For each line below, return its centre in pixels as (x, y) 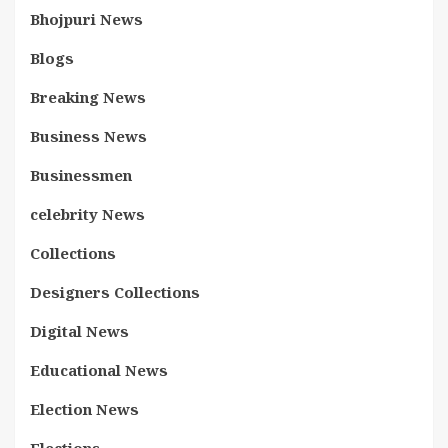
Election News (84, 409)
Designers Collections (115, 292)
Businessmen (81, 175)
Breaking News (88, 97)
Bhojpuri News (86, 19)
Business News (88, 136)
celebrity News (87, 214)
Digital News (79, 331)
